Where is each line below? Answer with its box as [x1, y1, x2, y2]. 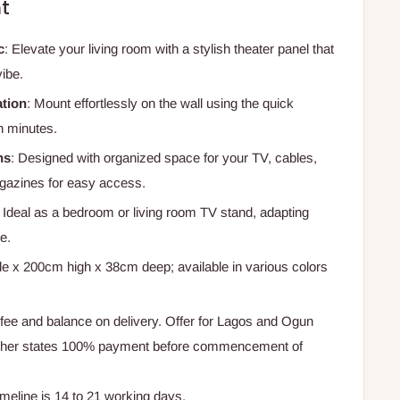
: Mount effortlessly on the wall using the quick [27, 96, 294, 112]
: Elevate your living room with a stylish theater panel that [4, 41, 334, 57]
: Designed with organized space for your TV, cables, [11, 150, 317, 166]
